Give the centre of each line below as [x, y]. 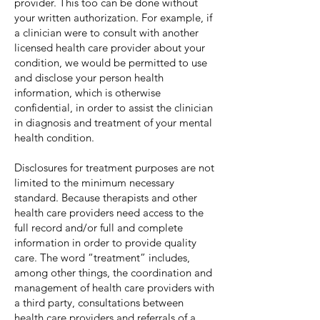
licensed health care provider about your [110, 47]
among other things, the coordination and [113, 272]
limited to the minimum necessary [94, 182]
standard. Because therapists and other [106, 197]
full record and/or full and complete [99, 227]
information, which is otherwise [87, 92]
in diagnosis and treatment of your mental [113, 122]
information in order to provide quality [105, 242]
